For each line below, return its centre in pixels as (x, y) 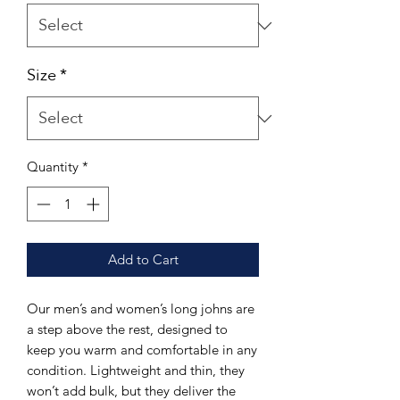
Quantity (53, 167)
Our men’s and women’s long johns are (141, 308)
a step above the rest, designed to (127, 329)
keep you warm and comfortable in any (142, 349)
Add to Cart (143, 259)
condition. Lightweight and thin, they (136, 370)
